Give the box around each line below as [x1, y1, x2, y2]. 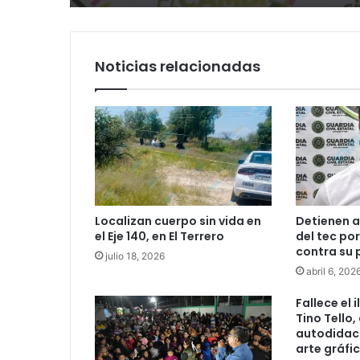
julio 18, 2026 [105, 250, 165, 263]
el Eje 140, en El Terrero [95, 228, 224, 245]
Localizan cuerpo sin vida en [95, 213, 261, 230]
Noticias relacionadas [95, 56, 260, 77]
